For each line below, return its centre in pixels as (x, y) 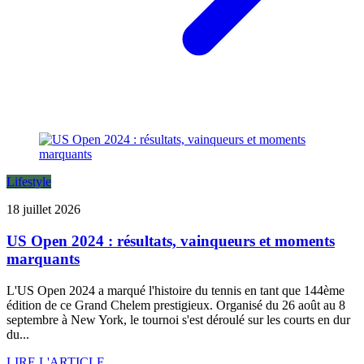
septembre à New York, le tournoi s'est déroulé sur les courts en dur (178, 319)
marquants (43, 258)
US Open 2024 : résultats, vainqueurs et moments (171, 240)
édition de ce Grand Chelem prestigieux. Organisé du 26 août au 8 (176, 305)
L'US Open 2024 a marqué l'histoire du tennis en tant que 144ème (175, 290)
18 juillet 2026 (43, 210)
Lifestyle (29, 182)
